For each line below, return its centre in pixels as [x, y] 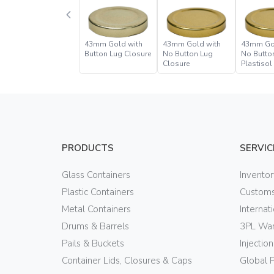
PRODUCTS [87, 148]
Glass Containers [96, 175]
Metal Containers [96, 209]
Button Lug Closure [117, 54]
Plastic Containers [98, 192]
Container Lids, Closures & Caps [127, 260]
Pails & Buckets [93, 243]
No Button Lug [187, 54]
